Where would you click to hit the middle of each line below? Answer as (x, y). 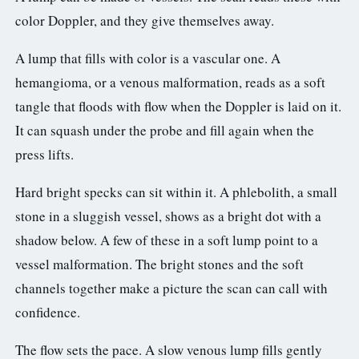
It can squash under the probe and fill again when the (165, 130)
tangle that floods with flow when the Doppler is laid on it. (178, 106)
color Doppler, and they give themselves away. (145, 20)
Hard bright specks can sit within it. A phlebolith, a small (176, 192)
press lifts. (44, 154)
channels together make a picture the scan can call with (171, 288)
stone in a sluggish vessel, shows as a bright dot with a (168, 216)
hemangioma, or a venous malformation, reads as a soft (170, 82)
